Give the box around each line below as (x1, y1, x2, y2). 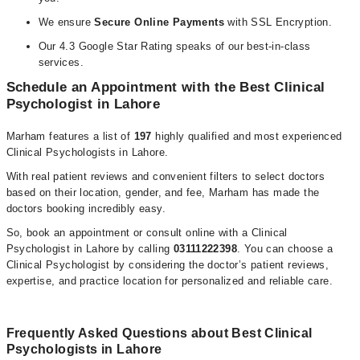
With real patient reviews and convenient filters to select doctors (6, 170, 325, 182)
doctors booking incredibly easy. (6, 202, 166, 215)
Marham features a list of (6, 130, 134, 142)
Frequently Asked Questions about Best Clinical (6, 326, 313, 340)
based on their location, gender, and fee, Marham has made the (6, 186, 320, 198)
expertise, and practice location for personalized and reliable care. (6, 275, 333, 287)
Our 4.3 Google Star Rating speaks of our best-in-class (38, 40, 311, 52)
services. (38, 56, 88, 68)
